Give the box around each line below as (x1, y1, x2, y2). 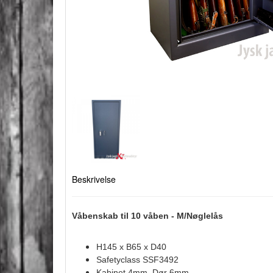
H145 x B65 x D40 (96, 242, 166, 252)
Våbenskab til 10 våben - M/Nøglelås (72, 211, 223, 221)
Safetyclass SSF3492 (96, 255, 179, 265)
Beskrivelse (72, 173, 116, 186)
